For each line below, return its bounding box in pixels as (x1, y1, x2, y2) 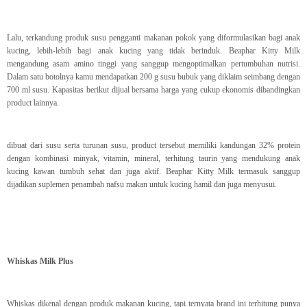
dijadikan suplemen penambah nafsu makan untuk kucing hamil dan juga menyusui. (7, 180, 277, 190)
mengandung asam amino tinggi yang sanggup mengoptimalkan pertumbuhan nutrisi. (7, 59, 300, 69)
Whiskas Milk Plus (7, 256, 73, 267)
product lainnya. (7, 98, 59, 108)
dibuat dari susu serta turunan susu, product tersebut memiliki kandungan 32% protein (7, 140, 300, 151)
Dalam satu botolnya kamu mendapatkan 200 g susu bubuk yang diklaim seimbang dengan (7, 72, 300, 82)
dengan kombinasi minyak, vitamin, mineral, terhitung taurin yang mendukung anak (7, 153, 300, 164)
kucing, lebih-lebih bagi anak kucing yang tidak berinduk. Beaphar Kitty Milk (7, 46, 300, 56)
